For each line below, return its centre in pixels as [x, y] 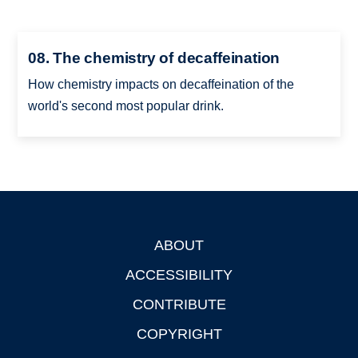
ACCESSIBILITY [179, 274]
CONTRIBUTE [179, 304]
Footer [37, 247]
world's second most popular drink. [125, 105]
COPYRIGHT [179, 334]
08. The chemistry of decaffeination [154, 58]
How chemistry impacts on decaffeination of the [161, 84]
